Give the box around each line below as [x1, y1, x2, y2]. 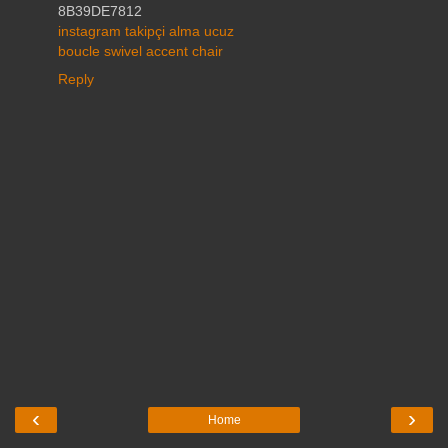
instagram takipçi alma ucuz [58, 23, 234, 40]
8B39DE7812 [58, 3, 142, 20]
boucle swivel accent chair [58, 43, 223, 60]
